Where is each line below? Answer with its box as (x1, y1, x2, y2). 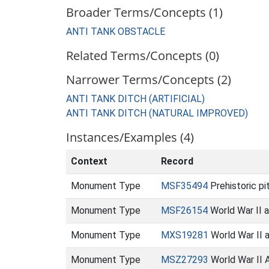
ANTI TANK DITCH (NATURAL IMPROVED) (66, 107, 248, 119)
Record (161, 156, 193, 167)
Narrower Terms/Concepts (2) (66, 71, 231, 88)
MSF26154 (161, 205, 208, 216)
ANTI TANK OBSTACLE (66, 26, 165, 37)
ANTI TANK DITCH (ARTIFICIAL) (66, 93, 205, 104)
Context (71, 156, 107, 167)
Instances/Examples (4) (66, 129, 194, 145)
